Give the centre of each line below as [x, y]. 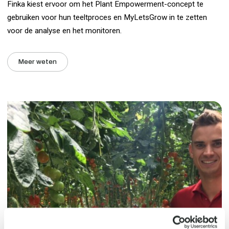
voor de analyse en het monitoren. [65, 30]
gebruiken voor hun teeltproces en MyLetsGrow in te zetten [107, 17]
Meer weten [38, 61]
